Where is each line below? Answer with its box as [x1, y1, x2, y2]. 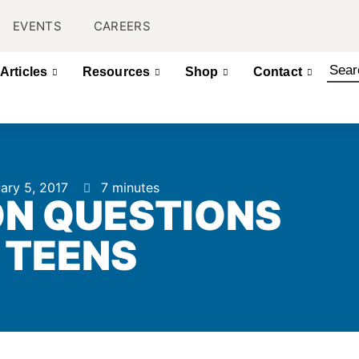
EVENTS [13, 18, 62, 34]
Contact [252, 65, 303, 79]
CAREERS [93, 18, 151, 34]
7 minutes [100, 179, 159, 196]
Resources [82, 65, 151, 79]
